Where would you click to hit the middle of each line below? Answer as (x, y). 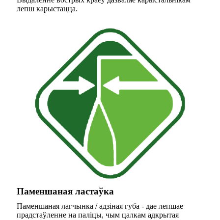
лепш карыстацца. (47, 9)
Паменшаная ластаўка (65, 192)
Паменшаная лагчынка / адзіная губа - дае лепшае (100, 206)
